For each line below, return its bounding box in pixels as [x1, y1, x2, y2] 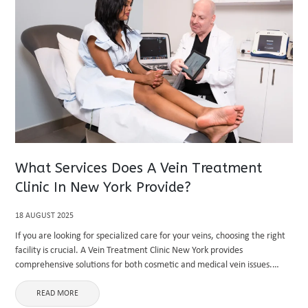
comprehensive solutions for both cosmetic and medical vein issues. [15, 260, 273, 270]
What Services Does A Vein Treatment [15, 160, 263, 176]
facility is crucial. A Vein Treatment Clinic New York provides [15, 245, 243, 256]
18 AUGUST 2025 [15, 212, 74, 220]
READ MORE [36, 289, 79, 298]
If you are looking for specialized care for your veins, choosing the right [15, 231, 286, 241]
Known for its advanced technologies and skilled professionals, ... [15, 274, 263, 285]
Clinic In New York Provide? [15, 179, 192, 195]
